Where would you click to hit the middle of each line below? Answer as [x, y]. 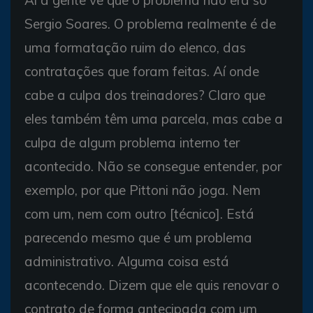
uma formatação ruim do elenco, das [135, 48]
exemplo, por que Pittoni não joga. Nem [143, 190]
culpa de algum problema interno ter [132, 143]
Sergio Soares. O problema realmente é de [150, 24]
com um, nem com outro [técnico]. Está [139, 214]
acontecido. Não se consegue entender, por [153, 166]
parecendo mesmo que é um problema [138, 238]
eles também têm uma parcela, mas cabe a [154, 119]
